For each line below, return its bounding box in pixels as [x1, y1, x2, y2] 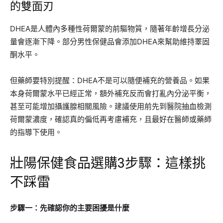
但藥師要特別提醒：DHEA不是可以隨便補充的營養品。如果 [10, 75, 210, 85]
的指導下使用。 [10, 127, 62, 137]
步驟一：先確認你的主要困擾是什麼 [10, 203, 129, 213]
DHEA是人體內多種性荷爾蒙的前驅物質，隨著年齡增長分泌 [10, 23, 210, 33]
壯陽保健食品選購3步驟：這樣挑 [10, 155, 206, 171]
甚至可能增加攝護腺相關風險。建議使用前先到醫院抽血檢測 [10, 101, 212, 111]
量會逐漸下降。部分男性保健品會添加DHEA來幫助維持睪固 [10, 36, 210, 46]
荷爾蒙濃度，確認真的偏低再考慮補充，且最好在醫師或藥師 [10, 114, 212, 124]
